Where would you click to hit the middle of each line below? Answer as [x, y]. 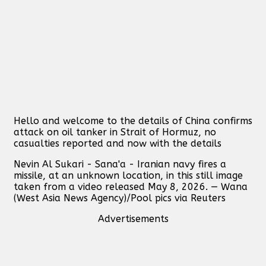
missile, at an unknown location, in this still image [128, 175]
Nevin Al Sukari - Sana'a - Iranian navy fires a [120, 164]
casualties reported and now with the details [118, 143]
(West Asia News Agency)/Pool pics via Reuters [120, 198]
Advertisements [133, 218]
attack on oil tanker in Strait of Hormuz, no [115, 132]
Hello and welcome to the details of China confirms [133, 121]
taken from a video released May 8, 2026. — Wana [131, 186]
